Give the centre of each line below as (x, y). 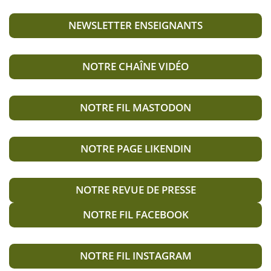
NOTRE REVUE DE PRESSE (135, 190)
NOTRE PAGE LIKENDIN (135, 149)
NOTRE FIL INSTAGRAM (135, 256)
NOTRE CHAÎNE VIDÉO (135, 67)
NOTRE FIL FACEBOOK (135, 215)
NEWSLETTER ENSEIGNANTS (135, 25)
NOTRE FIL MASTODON (135, 108)
